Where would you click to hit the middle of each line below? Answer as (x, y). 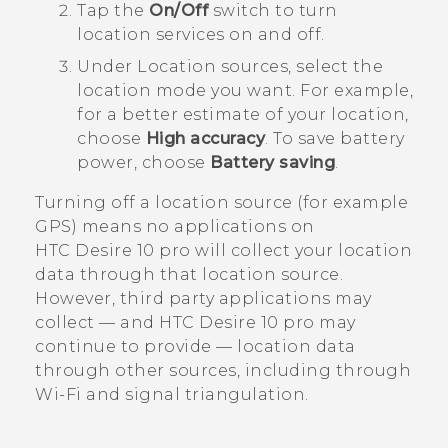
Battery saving (272, 162)
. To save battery (335, 138)
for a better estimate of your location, (243, 114)
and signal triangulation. (195, 394)
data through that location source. (189, 274)
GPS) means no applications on (175, 226)
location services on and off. (201, 34)
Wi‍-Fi (58, 394)
